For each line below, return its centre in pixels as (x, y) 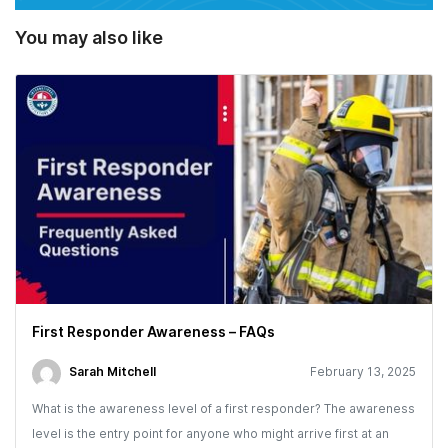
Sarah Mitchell (112, 371)
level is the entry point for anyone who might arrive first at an (210, 433)
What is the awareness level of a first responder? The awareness (223, 408)
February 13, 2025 (363, 371)
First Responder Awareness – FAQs (153, 331)
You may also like (89, 37)
